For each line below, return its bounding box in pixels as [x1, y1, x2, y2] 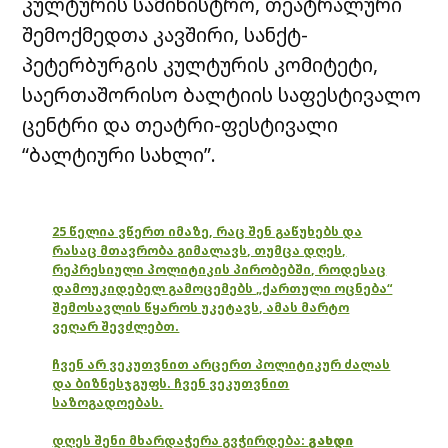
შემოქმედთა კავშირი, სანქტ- [22, 21, 309, 49]
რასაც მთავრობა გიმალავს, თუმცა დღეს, [52, 242, 347, 260]
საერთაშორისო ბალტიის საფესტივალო [22, 81, 422, 109]
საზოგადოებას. [52, 394, 164, 412]
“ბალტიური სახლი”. [22, 141, 217, 169]
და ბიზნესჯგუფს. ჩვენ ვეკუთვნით [52, 375, 290, 393]
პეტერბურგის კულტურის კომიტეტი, [22, 51, 379, 79]
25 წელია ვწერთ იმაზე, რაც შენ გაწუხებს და [52, 223, 363, 241]
